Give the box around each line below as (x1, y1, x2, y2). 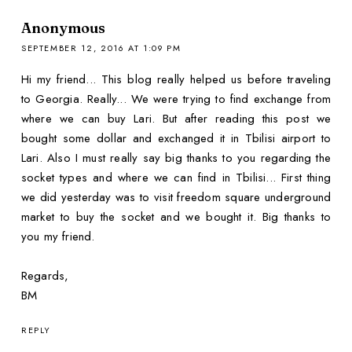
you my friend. (20, 228, 95, 246)
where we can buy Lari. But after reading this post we (20, 110, 332, 128)
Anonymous (20, 19, 106, 38)
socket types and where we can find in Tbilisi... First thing (20, 169, 332, 187)
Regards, (20, 267, 69, 285)
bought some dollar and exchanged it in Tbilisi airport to (20, 130, 332, 148)
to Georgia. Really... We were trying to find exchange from (20, 90, 332, 108)
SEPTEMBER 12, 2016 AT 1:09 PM (20, 42, 181, 55)
